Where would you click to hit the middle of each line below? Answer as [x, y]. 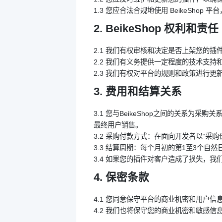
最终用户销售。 [118, 125]
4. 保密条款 [121, 177]
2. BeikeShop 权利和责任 [156, 28]
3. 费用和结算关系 [138, 91]
